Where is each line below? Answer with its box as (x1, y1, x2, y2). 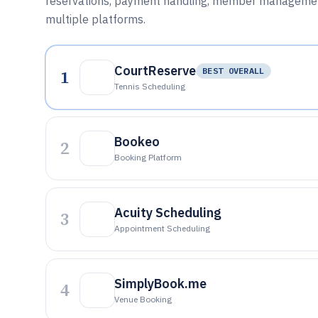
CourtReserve (114, 62, 196, 79)
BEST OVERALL (202, 65, 265, 76)
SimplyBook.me (114, 275, 207, 292)
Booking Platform (114, 152, 182, 163)
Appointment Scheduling (114, 223, 210, 234)
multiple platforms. (45, 12, 146, 26)
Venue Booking (114, 294, 172, 305)
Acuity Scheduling (114, 204, 221, 221)
